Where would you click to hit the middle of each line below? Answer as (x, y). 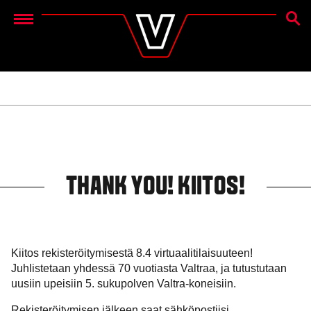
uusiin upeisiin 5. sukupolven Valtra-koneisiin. (124, 284)
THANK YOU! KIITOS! (155, 188)
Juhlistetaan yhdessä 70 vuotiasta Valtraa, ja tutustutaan (149, 269)
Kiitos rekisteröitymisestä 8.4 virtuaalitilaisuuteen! (132, 253)
